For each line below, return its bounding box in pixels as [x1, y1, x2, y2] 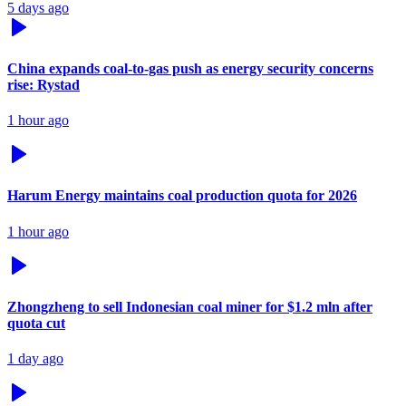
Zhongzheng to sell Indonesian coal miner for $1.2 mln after [7, 298, 372, 314]
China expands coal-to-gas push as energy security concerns [7, 60, 373, 76]
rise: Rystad [7, 76, 80, 92]
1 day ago [7, 351, 63, 367]
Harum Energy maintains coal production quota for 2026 [7, 188, 357, 204]
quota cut [7, 314, 65, 331]
